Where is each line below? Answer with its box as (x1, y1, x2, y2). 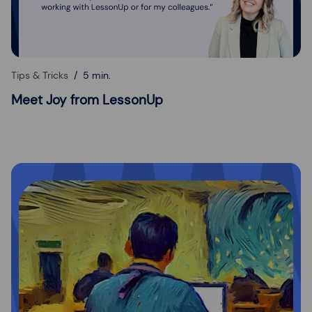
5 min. (83, 68, 111, 81)
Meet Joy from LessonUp (11, 91, 163, 109)
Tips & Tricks (11, 68, 68, 81)
